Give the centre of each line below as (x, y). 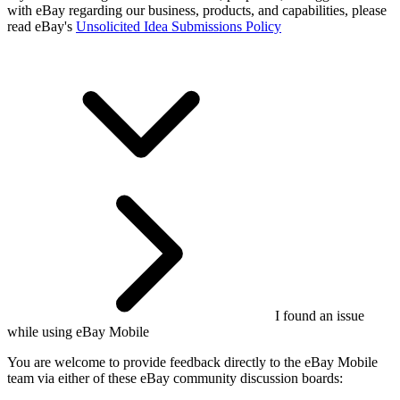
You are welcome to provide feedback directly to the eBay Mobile (192, 362)
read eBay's (42, 27)
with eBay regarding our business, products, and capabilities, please (197, 11)
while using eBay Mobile (78, 332)
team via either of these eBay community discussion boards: (175, 379)
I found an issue (320, 316)
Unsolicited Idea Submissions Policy (179, 27)
